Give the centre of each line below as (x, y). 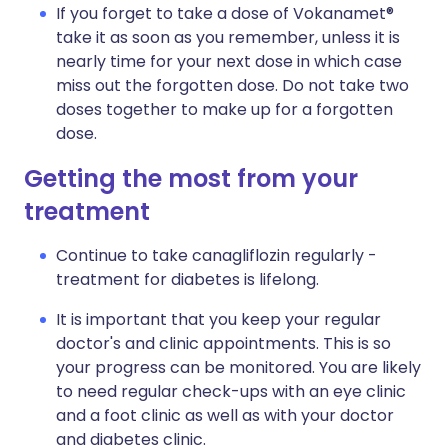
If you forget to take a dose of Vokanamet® (225, 13)
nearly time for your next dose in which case (229, 61)
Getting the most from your (191, 178)
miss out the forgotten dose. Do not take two (232, 85)
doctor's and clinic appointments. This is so (223, 343)
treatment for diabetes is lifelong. (187, 279)
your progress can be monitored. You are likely (238, 367)
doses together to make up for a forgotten (224, 109)
